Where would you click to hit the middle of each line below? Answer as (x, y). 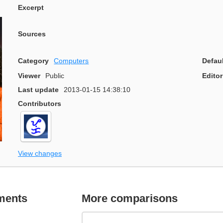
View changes (40, 153)
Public (55, 76)
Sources (32, 34)
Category (33, 60)
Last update (38, 90)
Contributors (40, 104)
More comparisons (130, 198)
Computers (71, 60)
